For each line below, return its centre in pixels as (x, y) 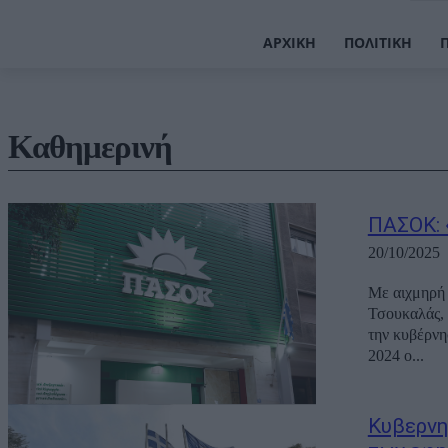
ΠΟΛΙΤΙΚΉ (377, 42)
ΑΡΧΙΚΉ (289, 42)
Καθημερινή (90, 147)
